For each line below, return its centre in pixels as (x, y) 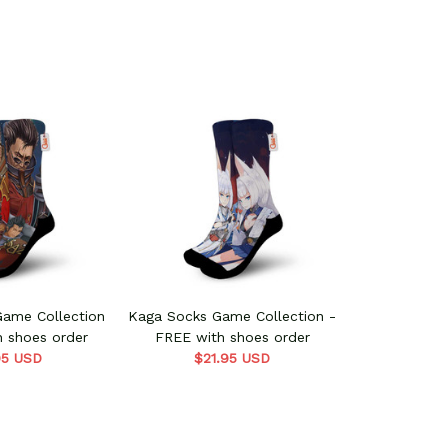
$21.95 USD (232, 358)
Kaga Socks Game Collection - (232, 316)
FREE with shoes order (232, 337)
